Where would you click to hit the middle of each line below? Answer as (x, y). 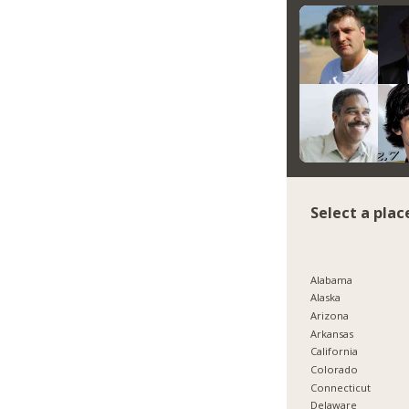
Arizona (330, 316)
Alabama (332, 279)
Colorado (335, 370)
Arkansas (332, 333)
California (335, 351)
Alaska (326, 298)
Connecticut (341, 387)
